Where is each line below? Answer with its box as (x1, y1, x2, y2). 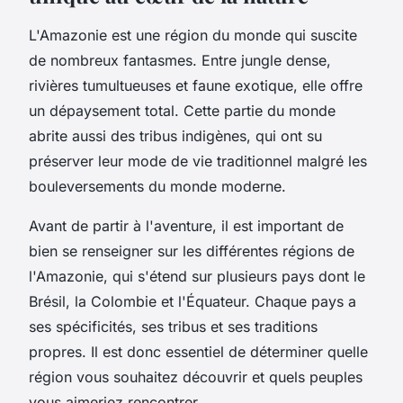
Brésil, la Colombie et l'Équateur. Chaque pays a (29, 291, 356, 310)
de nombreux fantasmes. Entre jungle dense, (29, 50, 331, 69)
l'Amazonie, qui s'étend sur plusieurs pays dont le (29, 266, 365, 285)
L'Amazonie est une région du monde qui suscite (29, 25, 357, 44)
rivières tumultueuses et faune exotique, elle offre (29, 76, 363, 94)
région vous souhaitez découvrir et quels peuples (29, 367, 363, 386)
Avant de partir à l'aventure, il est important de (29, 216, 344, 235)
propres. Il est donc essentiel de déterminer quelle (29, 342, 368, 361)
